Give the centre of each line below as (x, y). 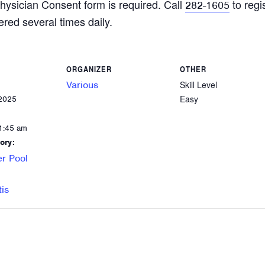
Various (82, 85)
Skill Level (198, 85)
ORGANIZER (89, 69)
